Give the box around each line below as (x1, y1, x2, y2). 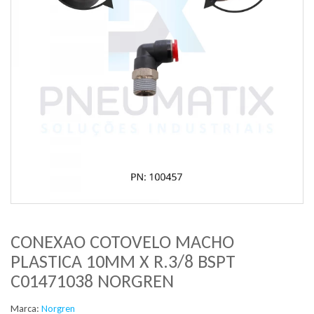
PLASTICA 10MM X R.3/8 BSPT (11, 250, 235, 273)
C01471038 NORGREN (11, 270, 174, 292)
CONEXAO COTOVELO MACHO (11, 231, 234, 253)
